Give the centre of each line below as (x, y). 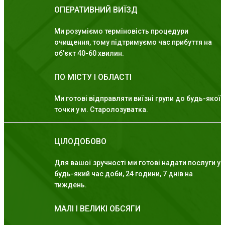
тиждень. (71, 185)
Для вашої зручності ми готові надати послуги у (137, 163)
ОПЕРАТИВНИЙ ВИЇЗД (96, 10)
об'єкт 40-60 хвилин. (89, 53)
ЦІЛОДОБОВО (80, 142)
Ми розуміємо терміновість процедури (121, 31)
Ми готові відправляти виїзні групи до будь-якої (138, 99)
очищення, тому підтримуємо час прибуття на (133, 42)
